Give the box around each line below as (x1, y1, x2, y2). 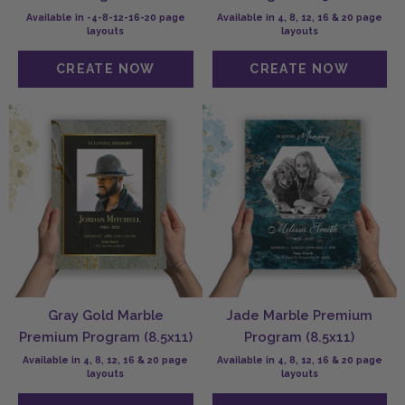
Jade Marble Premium (226, 307, 372, 324)
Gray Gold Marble (47, 307, 164, 324)
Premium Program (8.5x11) (18, 329, 193, 345)
